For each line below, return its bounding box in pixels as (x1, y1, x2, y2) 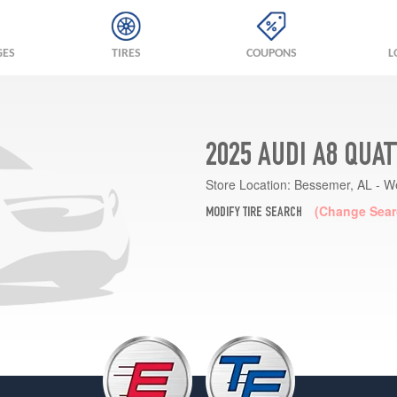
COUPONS (245, 47, 297, 60)
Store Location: (205, 175, 291, 193)
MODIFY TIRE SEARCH (205, 206, 302, 221)
